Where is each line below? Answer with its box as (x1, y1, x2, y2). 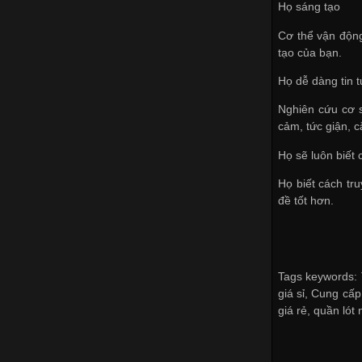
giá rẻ (278, 303, 308, 317)
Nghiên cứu (278, 103, 343, 116)
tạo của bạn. (278, 45, 343, 59)
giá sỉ (278, 286, 305, 300)
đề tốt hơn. (278, 194, 335, 208)
